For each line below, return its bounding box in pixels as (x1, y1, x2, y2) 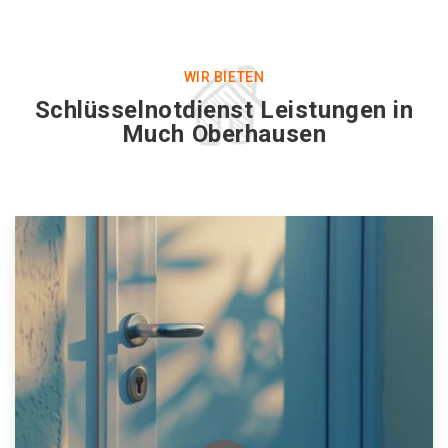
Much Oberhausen (121, 120, 327, 148)
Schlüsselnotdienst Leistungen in (34, 96, 414, 124)
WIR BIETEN (183, 69, 265, 85)
